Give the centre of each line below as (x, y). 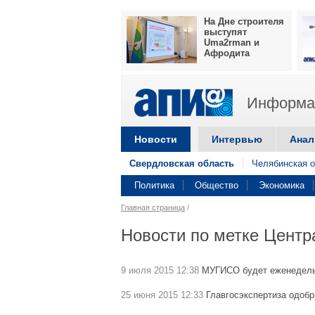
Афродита (227, 53)
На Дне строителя (244, 21)
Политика (154, 185)
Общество (217, 185)
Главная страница (153, 207)
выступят (225, 32)
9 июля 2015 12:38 (160, 270)
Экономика (282, 185)
